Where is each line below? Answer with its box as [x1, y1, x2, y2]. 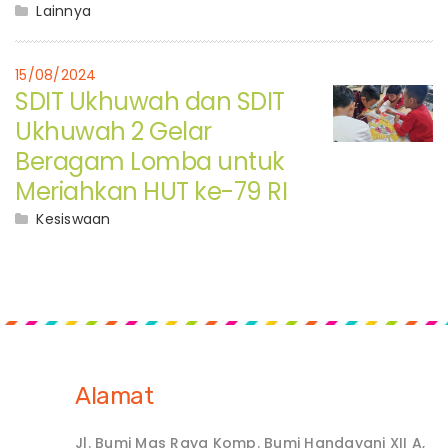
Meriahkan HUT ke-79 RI [15, 175, 287, 209]
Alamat [75, 382, 153, 411]
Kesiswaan [36, 209, 111, 230]
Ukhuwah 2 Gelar [15, 115, 212, 149]
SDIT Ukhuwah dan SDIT [15, 85, 285, 119]
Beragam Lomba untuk [15, 145, 285, 179]
